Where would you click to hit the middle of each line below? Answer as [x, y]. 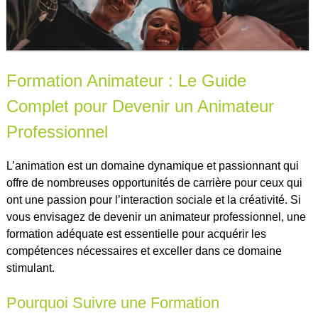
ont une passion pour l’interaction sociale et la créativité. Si [153, 199]
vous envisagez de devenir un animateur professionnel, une [156, 216]
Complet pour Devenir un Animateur [140, 106]
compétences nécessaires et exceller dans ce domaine [144, 251]
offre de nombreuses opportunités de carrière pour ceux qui [154, 182]
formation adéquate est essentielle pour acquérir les [136, 234]
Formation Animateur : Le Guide [126, 80]
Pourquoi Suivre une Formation [113, 302]
